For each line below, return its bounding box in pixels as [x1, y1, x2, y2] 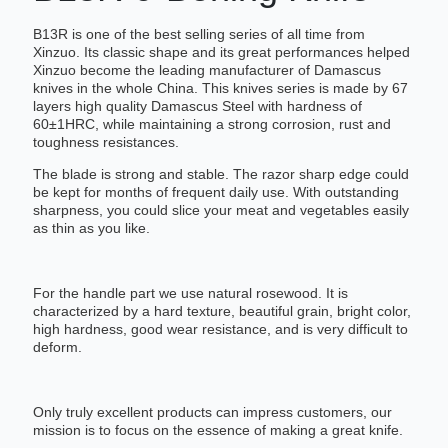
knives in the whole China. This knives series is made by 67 [32, 79, 408, 96]
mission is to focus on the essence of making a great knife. [32, 422, 403, 439]
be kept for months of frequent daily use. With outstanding [32, 184, 399, 201]
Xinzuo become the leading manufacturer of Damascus [32, 61, 381, 78]
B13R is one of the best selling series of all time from [32, 25, 365, 42]
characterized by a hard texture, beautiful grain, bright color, [32, 303, 411, 320]
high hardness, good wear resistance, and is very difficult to [32, 321, 408, 338]
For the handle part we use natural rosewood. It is [32, 285, 348, 302]
